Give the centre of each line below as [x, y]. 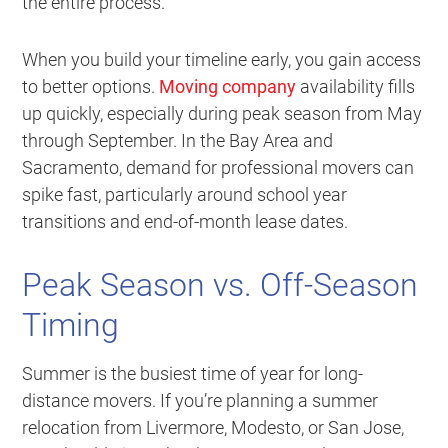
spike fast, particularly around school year [185, 195]
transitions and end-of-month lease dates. [185, 222]
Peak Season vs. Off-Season [220, 285]
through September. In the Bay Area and [178, 141]
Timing [71, 325]
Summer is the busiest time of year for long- [193, 374]
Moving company [228, 87]
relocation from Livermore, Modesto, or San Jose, [213, 428]
